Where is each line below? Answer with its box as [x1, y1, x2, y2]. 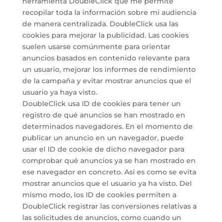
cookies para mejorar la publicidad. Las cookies [22, 31, 189, 40]
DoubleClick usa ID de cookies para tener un [22, 99, 181, 108]
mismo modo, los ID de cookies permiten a [22, 190, 176, 199]
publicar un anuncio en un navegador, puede [22, 133, 184, 142]
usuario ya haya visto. [22, 88, 97, 97]
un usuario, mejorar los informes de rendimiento [22, 65, 196, 74]
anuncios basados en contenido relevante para [22, 54, 190, 62]
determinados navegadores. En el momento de [22, 122, 193, 131]
